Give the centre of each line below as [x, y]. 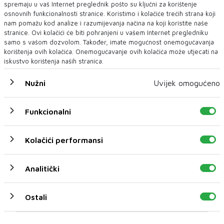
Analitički [42, 168]
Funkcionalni [48, 111]
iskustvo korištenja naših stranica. [54, 61]
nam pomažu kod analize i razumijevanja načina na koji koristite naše [106, 23]
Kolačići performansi [64, 140]
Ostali [36, 197]
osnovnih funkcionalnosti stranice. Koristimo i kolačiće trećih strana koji [110, 13]
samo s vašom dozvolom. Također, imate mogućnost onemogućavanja [109, 42]
